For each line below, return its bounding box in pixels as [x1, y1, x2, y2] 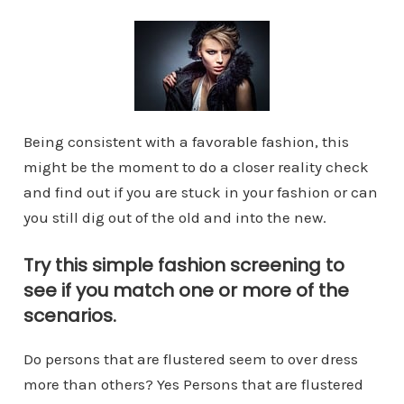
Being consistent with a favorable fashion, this [23, 132, 349, 151]
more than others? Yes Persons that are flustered [23, 374, 363, 393]
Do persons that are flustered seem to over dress [23, 349, 358, 368]
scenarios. [23, 302, 116, 328]
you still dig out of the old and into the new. [23, 207, 326, 226]
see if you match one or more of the [23, 277, 349, 303]
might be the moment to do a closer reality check [23, 157, 369, 176]
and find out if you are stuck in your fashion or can [23, 182, 378, 201]
